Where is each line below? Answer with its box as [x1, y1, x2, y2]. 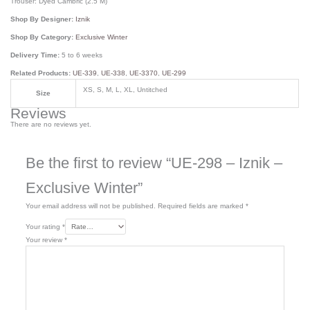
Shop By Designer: [10, 15, 76, 24]
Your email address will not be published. [25, 202, 156, 210]
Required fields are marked [157, 202, 246, 210]
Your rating [25, 223, 62, 231]
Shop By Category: [10, 33, 76, 42]
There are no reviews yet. [10, 120, 92, 129]
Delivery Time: [10, 51, 62, 60]
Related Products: [10, 69, 73, 77]
